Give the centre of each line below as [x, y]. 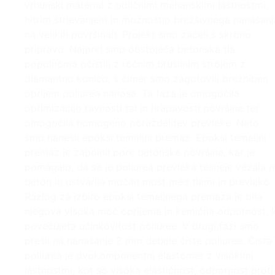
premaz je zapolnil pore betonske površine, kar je [140, 153]
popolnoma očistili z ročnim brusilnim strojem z [135, 64]
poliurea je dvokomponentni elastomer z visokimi [139, 256]
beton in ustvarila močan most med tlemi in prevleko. [148, 182]
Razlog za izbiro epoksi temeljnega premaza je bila [143, 197]
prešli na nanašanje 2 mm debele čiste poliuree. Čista [148, 241]
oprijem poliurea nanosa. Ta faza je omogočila [132, 94]
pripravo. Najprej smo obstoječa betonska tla [130, 49]
